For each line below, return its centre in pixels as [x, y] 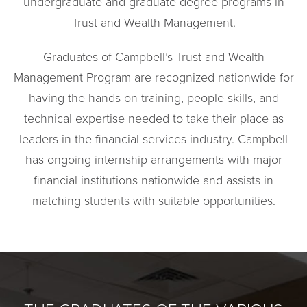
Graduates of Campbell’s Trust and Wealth [153, 57]
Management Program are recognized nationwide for [153, 77]
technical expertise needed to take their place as [153, 119]
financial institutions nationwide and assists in [153, 180]
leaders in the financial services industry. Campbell [153, 139]
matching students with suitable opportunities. [153, 201]
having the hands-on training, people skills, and [153, 98]
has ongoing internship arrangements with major [153, 160]
